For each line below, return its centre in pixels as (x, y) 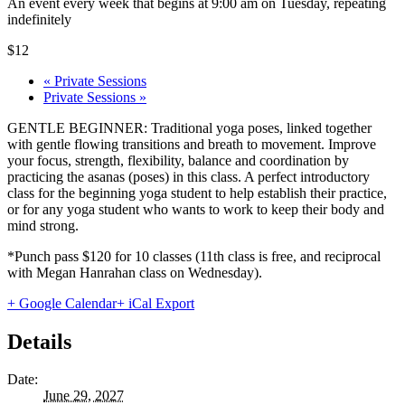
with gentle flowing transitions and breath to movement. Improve (192, 144)
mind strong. (43, 225)
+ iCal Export (155, 303)
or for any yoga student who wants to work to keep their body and (196, 209)
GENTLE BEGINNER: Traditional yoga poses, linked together (189, 127)
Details (39, 341)
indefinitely (39, 19)
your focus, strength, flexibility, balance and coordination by (178, 160)
